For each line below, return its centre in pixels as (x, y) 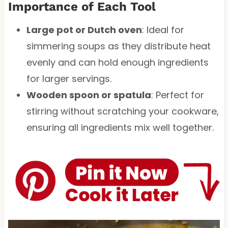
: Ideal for (163, 30)
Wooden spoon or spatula (89, 95)
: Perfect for (177, 95)
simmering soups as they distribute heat (118, 46)
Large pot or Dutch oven (84, 30)
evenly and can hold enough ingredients (117, 62)
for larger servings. (69, 78)
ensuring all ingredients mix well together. (120, 127)
